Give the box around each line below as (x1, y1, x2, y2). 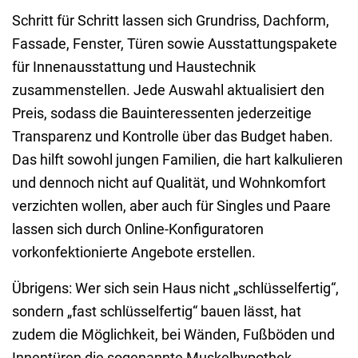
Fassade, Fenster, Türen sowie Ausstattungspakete (12, 35, 337, 53)
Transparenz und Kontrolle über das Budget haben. (12, 128, 333, 145)
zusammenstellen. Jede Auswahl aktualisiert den (12, 82, 324, 99)
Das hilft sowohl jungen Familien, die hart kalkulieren (12, 151, 343, 169)
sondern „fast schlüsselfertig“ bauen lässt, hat (12, 303, 301, 320)
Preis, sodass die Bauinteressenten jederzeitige (12, 105, 312, 122)
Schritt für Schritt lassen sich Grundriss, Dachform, (12, 12, 329, 30)
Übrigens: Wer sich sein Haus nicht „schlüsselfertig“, (12, 280, 339, 297)
